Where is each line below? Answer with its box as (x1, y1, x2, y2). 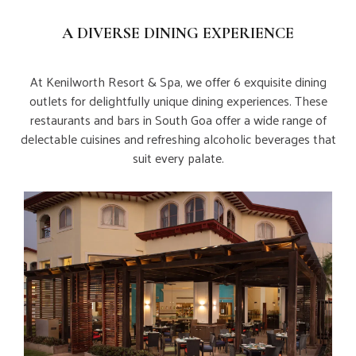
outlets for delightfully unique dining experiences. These (29, 89, 327, 113)
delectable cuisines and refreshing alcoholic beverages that (20, 127, 336, 151)
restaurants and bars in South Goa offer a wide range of (29, 108, 327, 132)
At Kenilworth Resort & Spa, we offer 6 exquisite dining (29, 70, 327, 94)
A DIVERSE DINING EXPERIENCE (62, 24, 294, 44)
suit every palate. (132, 146, 224, 170)
